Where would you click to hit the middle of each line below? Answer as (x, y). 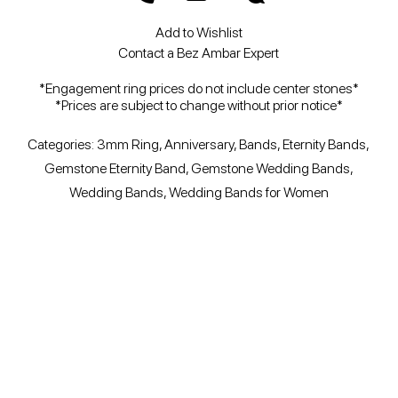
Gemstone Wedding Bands (270, 168)
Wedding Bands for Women (248, 192)
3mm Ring (128, 144)
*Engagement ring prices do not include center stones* (199, 88)
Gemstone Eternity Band (115, 168)
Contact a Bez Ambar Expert (199, 52)
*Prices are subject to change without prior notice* (199, 105)
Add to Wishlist (199, 32)
